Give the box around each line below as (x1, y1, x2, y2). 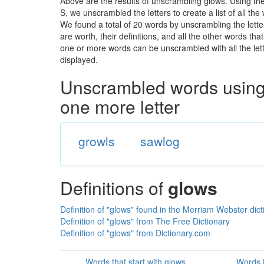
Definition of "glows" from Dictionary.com (60, 227, 210, 239)
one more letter (60, 94, 180, 119)
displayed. (60, 54, 98, 65)
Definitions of (60, 175, 168, 200)
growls (78, 132, 115, 150)
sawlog (140, 132, 180, 150)
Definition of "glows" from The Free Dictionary (60, 215, 230, 227)
